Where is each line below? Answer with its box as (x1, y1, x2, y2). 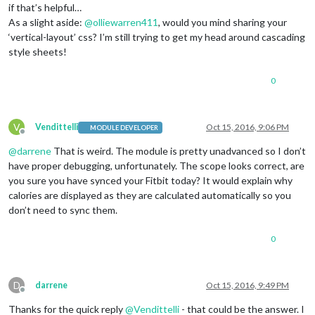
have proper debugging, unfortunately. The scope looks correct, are (8, 160, 304, 172)
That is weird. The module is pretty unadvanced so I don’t (51, 145, 306, 157)
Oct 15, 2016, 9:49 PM (206, 280, 289, 291)
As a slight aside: (8, 16, 84, 29)
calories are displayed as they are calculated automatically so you (8, 189, 291, 202)
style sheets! (8, 46, 67, 58)
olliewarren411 (93, 16, 158, 29)
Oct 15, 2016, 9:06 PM (206, 122, 289, 133)
